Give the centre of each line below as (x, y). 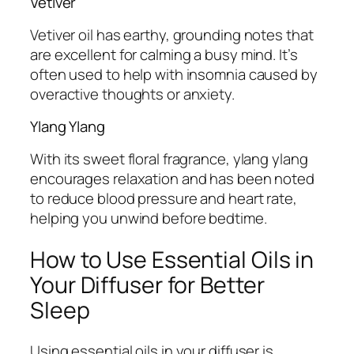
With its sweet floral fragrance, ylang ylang (169, 158)
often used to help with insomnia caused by (174, 74)
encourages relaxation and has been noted (172, 178)
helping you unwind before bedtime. (149, 218)
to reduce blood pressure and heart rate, (164, 198)
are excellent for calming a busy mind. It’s (164, 54)
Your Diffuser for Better (147, 284)
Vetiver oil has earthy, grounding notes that (172, 34)
